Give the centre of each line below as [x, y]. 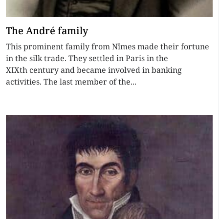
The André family [47, 31]
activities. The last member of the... [71, 82]
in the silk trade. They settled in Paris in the [87, 58]
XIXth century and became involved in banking [94, 70]
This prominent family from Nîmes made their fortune [108, 46]
